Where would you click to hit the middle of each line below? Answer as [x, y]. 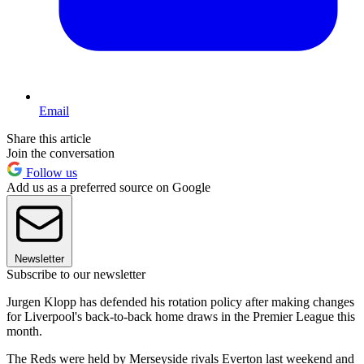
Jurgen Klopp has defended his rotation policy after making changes [180, 302]
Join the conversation [61, 154]
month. [24, 331]
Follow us [50, 173]
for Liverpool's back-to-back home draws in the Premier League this [181, 317]
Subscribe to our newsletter [76, 275]
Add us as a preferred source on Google [108, 188]
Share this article [49, 139]
